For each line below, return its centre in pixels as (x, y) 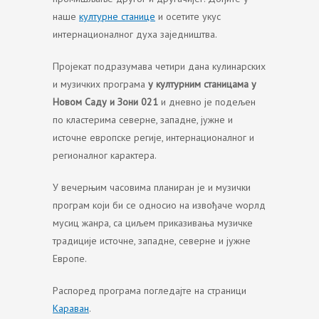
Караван (71, 308)
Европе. (70, 258)
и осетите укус (188, 16)
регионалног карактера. (105, 155)
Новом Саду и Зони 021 (105, 102)
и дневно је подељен (207, 102)
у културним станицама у (202, 84)
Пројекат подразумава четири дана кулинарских (159, 66)
